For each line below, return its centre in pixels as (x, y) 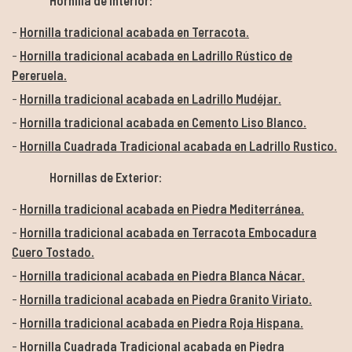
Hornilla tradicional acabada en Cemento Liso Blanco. (163, 121)
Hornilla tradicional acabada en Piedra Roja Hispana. (161, 322)
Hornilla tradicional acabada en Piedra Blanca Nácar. (162, 275)
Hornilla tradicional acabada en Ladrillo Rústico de (156, 55)
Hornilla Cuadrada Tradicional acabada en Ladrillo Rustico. (178, 145)
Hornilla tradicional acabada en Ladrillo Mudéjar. (150, 98)
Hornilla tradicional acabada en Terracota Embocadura (168, 231)
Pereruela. (39, 74)
